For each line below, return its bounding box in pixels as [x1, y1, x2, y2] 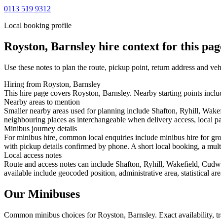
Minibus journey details [4, 124, 77, 133]
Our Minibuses [4, 187, 80, 200]
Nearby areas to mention [4, 97, 80, 106]
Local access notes [4, 150, 62, 159]
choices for [60, 210, 98, 219]
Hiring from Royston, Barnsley [4, 79, 101, 88]
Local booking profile [4, 21, 72, 30]
